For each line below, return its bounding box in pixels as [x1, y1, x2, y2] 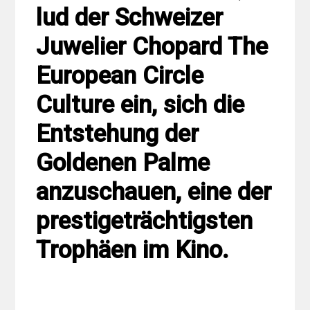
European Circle [36, 61, 204, 90]
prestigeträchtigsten [36, 206, 253, 235]
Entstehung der [36, 119, 199, 148]
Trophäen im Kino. [36, 235, 230, 264]
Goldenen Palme [36, 148, 210, 177]
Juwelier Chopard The [36, 32, 268, 61]
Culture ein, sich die [36, 90, 245, 119]
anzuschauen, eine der [36, 177, 272, 206]
